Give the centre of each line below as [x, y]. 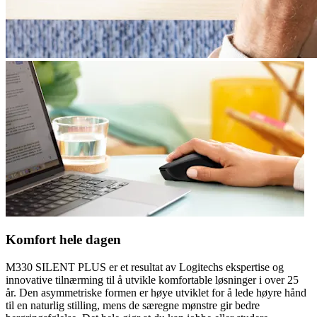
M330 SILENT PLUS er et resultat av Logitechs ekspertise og [145, 267]
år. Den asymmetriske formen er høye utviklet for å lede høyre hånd [156, 293]
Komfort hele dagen [63, 240]
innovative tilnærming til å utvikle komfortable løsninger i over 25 [152, 280]
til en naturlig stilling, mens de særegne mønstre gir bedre [133, 306]
